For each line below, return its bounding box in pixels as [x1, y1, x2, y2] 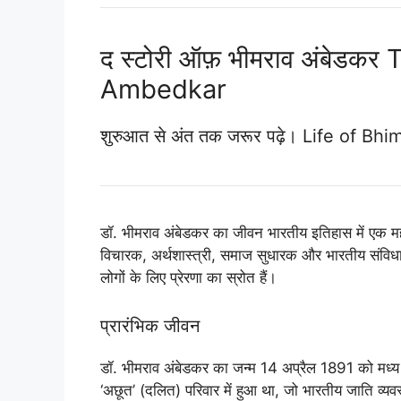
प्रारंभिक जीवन [100, 314, 200, 337]
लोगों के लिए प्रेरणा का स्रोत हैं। [100, 269, 277, 287]
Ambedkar [100, 73, 226, 106]
